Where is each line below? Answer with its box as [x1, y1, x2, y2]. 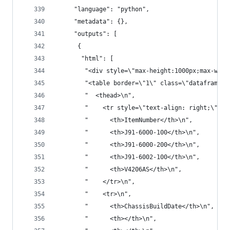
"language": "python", [56, 6, 149, 13]
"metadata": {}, [56, 18, 128, 25]
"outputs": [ [56, 30, 117, 37]
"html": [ [56, 55, 113, 62]
